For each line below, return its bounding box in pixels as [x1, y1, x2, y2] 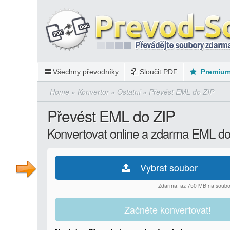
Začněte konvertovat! [124, 203, 212, 216]
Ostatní [117, 87, 141, 97]
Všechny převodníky [53, 68, 119, 76]
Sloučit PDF [139, 68, 178, 76]
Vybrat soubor [140, 161, 198, 174]
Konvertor [78, 87, 109, 97]
